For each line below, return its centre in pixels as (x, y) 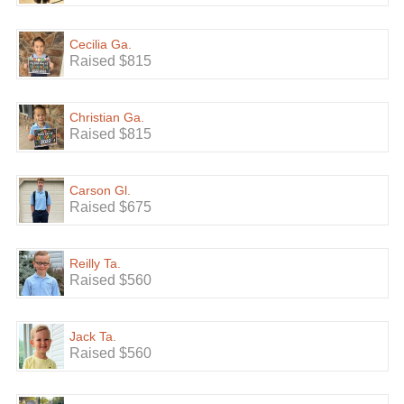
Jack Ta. (92, 337)
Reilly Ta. (95, 264)
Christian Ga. (106, 118)
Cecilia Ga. (100, 45)
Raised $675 (110, 207)
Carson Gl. (100, 191)
